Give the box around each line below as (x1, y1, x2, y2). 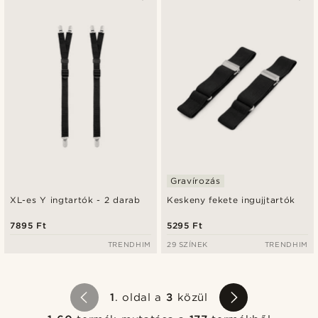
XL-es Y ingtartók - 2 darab (10, 194, 141, 205)
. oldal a (114, 290, 166, 304)
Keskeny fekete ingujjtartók (167, 194, 295, 205)
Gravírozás (170, 175, 221, 186)
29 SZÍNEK (167, 239, 208, 248)
